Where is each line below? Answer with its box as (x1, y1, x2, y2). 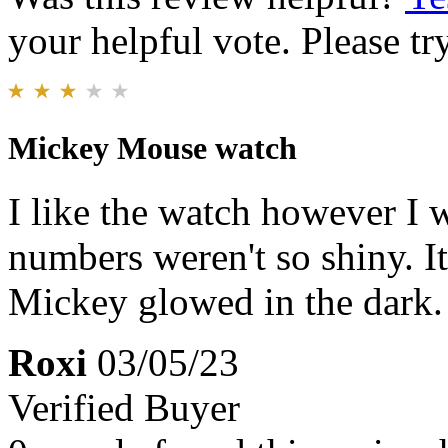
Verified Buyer (8, 386, 240, 430)
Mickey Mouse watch (8, 130, 297, 167)
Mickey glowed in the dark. (8, 280, 443, 324)
